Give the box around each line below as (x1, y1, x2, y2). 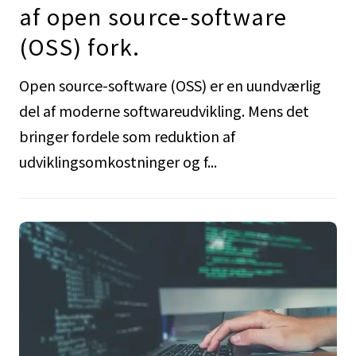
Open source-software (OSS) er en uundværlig (18, 74, 321, 95)
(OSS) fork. (18, 29, 141, 62)
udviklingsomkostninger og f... (18, 150, 217, 172)
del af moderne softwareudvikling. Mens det (18, 99, 309, 121)
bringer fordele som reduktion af (18, 125, 235, 146)
